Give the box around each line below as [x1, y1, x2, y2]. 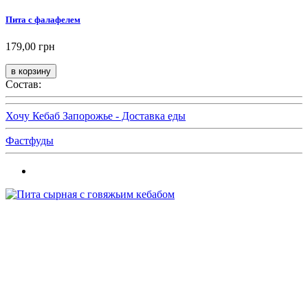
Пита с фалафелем [5, 14, 80, 25]
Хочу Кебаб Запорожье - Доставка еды [5, 109, 186, 122]
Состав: [5, 78, 41, 90]
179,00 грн [5, 40, 55, 52]
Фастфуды [5, 134, 54, 146]
